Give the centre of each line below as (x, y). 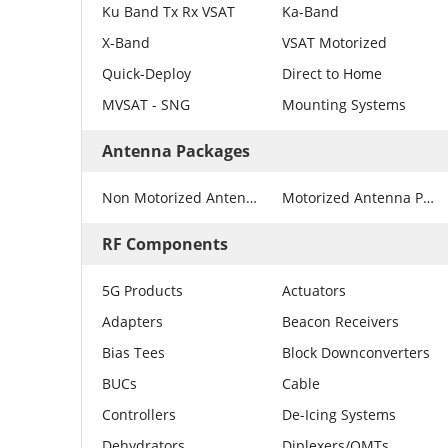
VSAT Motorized (335, 43)
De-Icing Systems (339, 415)
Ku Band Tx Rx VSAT (169, 12)
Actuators (314, 291)
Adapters (133, 322)
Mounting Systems (344, 105)
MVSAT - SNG (146, 105)
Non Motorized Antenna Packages (252, 198)
